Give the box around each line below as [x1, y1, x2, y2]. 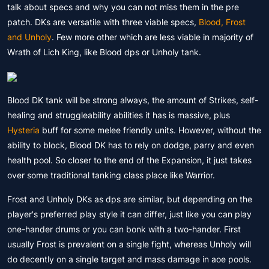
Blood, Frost [199, 17, 246, 27]
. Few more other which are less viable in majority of [52, 32, 253, 42]
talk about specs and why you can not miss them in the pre [7, 2, 239, 12]
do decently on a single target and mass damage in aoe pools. [7, 254, 252, 264]
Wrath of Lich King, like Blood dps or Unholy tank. [7, 47, 201, 57]
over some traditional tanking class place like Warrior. [7, 170, 215, 180]
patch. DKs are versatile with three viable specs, [7, 17, 199, 27]
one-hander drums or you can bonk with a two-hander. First [7, 224, 241, 234]
